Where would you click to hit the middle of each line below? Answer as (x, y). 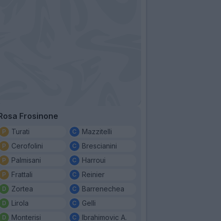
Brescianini (99, 146)
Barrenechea (103, 188)
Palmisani (26, 160)
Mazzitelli (97, 131)
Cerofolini (27, 146)
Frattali (22, 174)
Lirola (20, 203)
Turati (20, 131)
